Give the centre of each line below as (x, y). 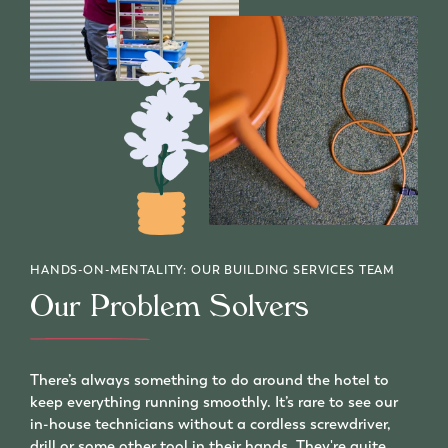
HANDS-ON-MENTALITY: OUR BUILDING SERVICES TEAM (213, 269)
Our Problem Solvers (174, 310)
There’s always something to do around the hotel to (209, 379)
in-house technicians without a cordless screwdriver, (210, 423)
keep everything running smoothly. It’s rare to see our (214, 401)
